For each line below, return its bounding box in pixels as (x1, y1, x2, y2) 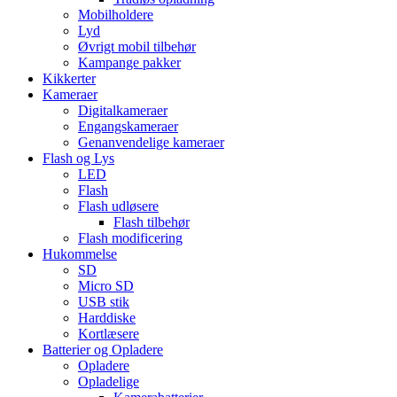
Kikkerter (43, 70, 96, 86)
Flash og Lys (43, 150, 114, 166)
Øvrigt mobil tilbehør (78, 38, 196, 54)
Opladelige (78, 373, 139, 389)
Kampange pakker (78, 54, 181, 70)
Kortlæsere (78, 325, 139, 341)
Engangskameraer (78, 118, 178, 134)
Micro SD (78, 277, 134, 293)
